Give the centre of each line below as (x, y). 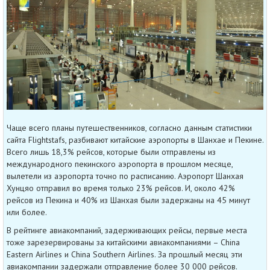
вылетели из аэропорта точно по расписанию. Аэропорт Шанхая (125, 176)
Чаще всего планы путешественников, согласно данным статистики (129, 128)
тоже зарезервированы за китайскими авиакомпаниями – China (123, 243)
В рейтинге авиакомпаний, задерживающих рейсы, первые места (127, 231)
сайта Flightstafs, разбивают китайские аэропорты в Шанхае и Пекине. (135, 140)
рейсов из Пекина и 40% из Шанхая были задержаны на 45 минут (128, 200)
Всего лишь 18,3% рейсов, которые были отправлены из (111, 152)
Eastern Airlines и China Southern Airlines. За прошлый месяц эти (124, 255)
